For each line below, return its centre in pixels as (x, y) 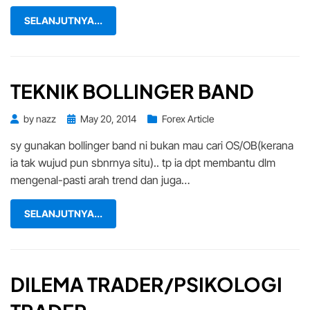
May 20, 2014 (108, 119)
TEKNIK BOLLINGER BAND (132, 91)
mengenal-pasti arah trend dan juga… (100, 180)
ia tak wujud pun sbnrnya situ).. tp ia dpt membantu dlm (143, 163)
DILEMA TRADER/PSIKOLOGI (146, 284)
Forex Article (188, 119)
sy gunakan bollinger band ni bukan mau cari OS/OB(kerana (152, 146)
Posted (81, 118)
